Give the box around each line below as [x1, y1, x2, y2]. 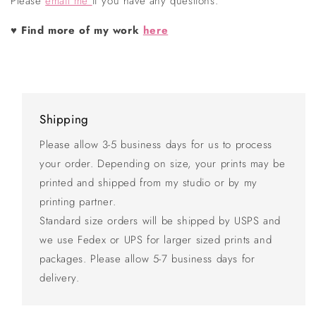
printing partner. [39, 194, 116, 210]
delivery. [39, 270, 80, 286]
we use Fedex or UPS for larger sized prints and [39, 232, 272, 248]
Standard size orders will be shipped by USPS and [39, 213, 281, 229]
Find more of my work [17, 23, 140, 39]
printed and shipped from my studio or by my [39, 175, 257, 191]
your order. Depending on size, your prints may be [39, 156, 286, 172]
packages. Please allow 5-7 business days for [39, 251, 255, 267]
